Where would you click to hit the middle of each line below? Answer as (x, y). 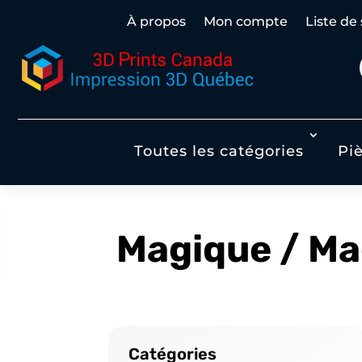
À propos (156, 21)
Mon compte (246, 21)
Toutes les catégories (219, 151)
